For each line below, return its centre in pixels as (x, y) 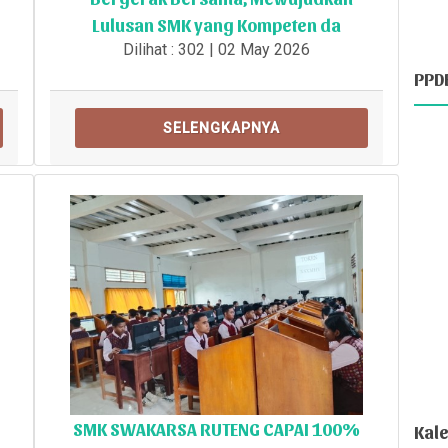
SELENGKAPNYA (221, 127)
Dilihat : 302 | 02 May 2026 (216, 49)
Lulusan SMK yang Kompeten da (216, 24)
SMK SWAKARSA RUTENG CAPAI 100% (216, 428)
